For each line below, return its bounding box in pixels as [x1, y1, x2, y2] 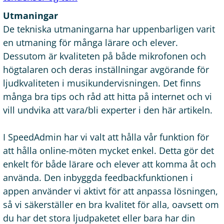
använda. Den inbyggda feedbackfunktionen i [3, 171, 193, 183]
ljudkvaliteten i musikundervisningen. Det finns [3, 76, 201, 89]
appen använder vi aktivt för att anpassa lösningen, [3, 184, 218, 197]
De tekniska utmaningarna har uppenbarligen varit [3, 22, 215, 35]
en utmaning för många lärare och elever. [3, 36, 178, 48]
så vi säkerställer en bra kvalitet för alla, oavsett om [3, 198, 219, 210]
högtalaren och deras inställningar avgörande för [3, 63, 209, 75]
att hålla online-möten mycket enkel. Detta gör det [3, 144, 214, 156]
